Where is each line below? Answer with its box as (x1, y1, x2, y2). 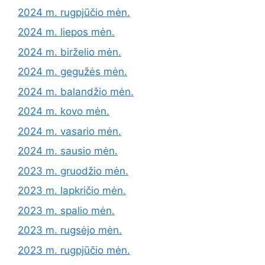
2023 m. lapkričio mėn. (18, 185, 126, 197)
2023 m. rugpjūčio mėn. (18, 244, 130, 256)
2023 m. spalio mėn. (18, 204, 115, 216)
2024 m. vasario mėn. (18, 125, 121, 137)
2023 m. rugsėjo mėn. (18, 224, 122, 237)
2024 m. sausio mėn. (18, 145, 118, 157)
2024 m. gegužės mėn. (18, 66, 127, 78)
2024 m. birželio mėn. (18, 46, 121, 58)
